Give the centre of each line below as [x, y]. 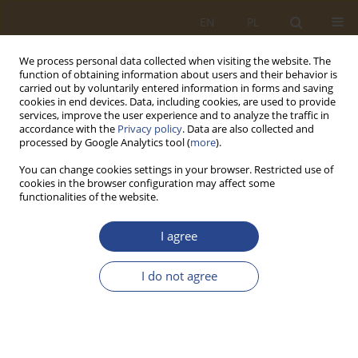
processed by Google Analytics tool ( [105, 143]
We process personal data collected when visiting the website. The [175, 61]
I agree [179, 236]
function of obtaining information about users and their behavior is [178, 75]
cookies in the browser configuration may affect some [147, 183]
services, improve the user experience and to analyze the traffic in [174, 115]
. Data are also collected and [248, 129]
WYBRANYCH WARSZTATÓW [158, 329]
